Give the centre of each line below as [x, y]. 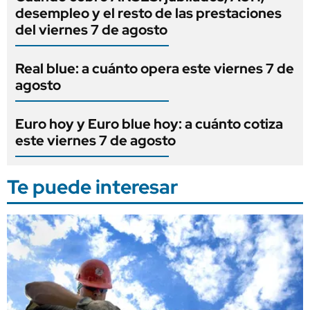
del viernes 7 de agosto [91, 29]
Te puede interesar [92, 186]
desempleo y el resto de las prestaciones [148, 13]
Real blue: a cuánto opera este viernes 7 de [155, 68]
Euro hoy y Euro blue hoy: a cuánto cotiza [149, 124]
